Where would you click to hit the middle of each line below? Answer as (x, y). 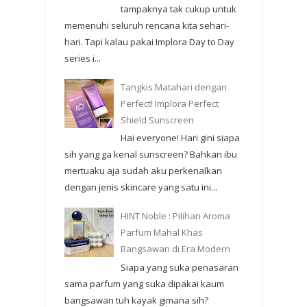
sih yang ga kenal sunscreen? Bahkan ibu (151, 155)
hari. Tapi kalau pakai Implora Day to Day (149, 41)
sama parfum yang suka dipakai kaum (144, 283)
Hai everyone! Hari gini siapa (181, 138)
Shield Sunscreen (158, 120)
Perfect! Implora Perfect (170, 103)
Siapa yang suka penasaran (180, 267)
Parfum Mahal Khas (162, 233)
